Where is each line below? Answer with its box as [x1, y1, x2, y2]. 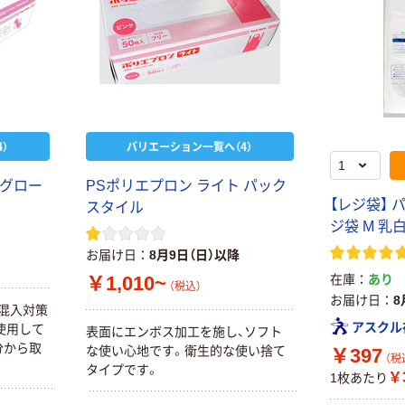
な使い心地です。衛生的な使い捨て [85, 343, 286, 358]
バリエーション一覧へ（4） [127, 138, 253, 154]
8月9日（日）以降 [148, 248, 240, 262]
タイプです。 [85, 362, 159, 377]
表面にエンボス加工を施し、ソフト [85, 324, 282, 339]
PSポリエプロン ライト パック [85, 178, 287, 193]
